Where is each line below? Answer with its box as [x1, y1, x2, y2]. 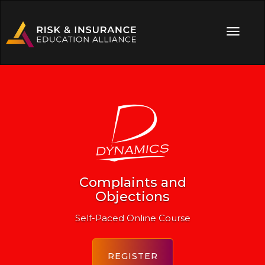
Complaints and [79, 174, 186, 190]
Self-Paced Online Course [75, 212, 190, 224]
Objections [95, 188, 170, 205]
